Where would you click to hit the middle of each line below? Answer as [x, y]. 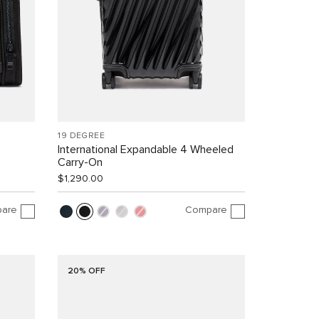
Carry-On [80, 163]
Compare [206, 210]
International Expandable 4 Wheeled [146, 150]
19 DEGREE [81, 136]
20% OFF [86, 272]
